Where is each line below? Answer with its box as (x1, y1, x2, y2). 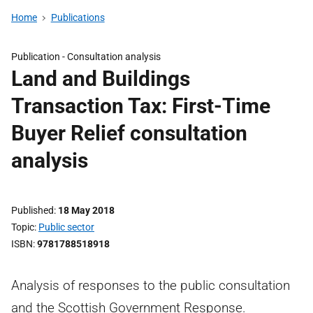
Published (11, 205, 54, 216)
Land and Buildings (11, 66, 190, 91)
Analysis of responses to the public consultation (11, 277, 290, 293)
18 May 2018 (58, 205, 115, 216)
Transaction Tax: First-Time (11, 94, 270, 118)
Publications (50, 12, 105, 23)
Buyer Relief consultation (11, 121, 247, 145)
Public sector (38, 221, 94, 233)
